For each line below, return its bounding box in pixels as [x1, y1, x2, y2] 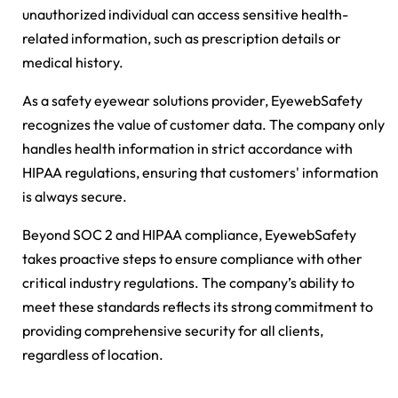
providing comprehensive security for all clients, [22, 322, 323, 340]
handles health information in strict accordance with [22, 139, 353, 158]
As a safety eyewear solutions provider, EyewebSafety [22, 92, 362, 110]
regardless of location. [22, 346, 163, 364]
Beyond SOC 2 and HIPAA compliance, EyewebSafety [22, 226, 356, 244]
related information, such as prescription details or [22, 29, 341, 48]
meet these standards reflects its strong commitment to [22, 298, 373, 316]
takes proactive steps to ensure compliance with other [22, 250, 362, 268]
